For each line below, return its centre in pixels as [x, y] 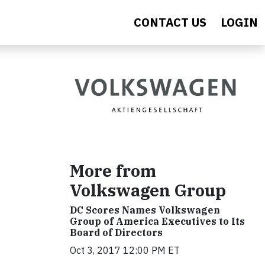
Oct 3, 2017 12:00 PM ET [125, 250]
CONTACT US [170, 22]
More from [113, 170]
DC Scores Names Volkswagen [145, 210]
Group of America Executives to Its [157, 221]
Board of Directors [116, 232]
